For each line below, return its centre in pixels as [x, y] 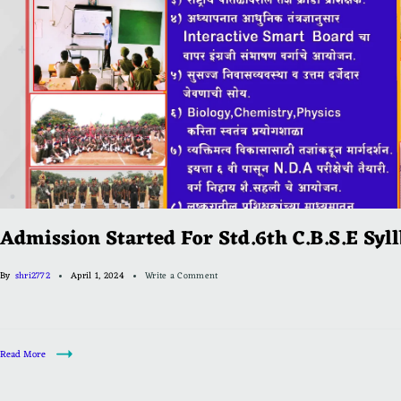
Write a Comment [181, 276]
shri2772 [33, 276]
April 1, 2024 [98, 276]
